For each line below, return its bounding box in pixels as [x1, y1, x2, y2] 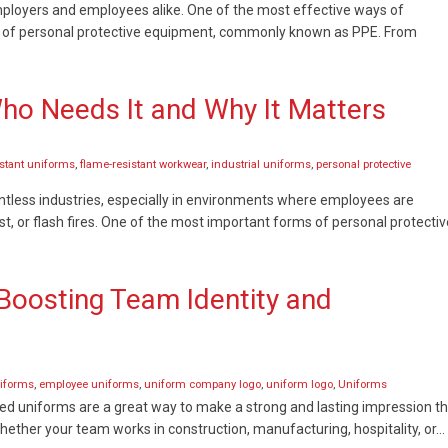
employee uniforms [39, 378, 139, 391]
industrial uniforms [211, 158, 311, 171]
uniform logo [266, 378, 333, 391]
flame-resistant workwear [80, 158, 206, 171]
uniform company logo [144, 378, 261, 391]
